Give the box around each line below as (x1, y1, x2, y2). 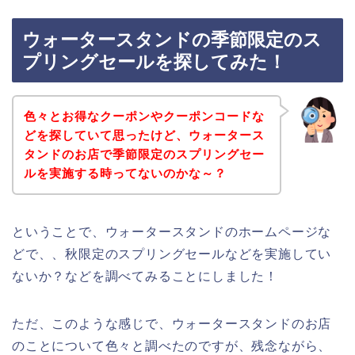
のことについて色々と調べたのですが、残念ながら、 (12, 338, 332, 353)
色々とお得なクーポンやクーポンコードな (23, 109, 265, 123)
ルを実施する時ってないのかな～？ (23, 166, 227, 180)
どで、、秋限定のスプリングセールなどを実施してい (12, 246, 332, 261)
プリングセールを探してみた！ (22, 52, 286, 73)
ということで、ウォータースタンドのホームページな (12, 224, 332, 239)
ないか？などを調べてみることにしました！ (12, 269, 278, 283)
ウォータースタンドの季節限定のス (22, 29, 322, 51)
